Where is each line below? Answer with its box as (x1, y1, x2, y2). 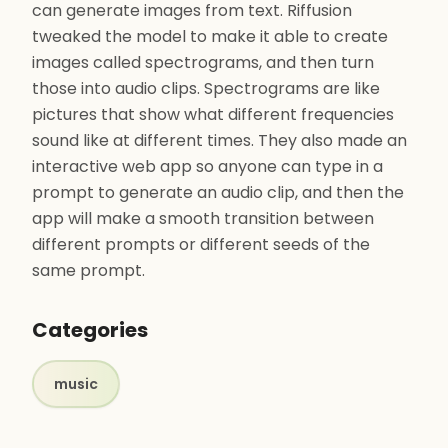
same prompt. (32, 259, 145, 282)
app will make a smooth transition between (32, 207, 374, 230)
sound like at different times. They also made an (32, 129, 407, 152)
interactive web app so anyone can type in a (32, 155, 383, 178)
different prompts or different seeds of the (32, 233, 370, 256)
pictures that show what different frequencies (32, 103, 394, 126)
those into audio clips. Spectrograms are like (32, 77, 380, 100)
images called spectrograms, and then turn (32, 51, 374, 74)
